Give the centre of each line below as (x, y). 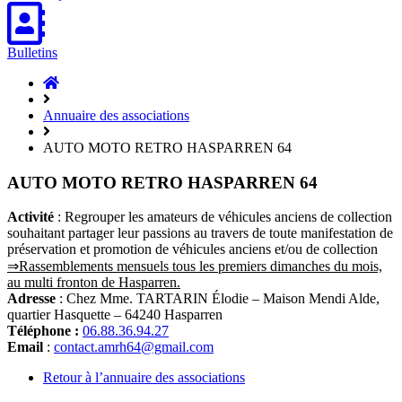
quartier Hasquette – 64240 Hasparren (115, 315)
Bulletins (32, 52)
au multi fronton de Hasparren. (94, 283)
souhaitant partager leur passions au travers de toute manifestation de (200, 233)
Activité (31, 217)
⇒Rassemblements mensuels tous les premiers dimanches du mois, (195, 267)
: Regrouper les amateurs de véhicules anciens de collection (223, 217)
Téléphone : (45, 331)
